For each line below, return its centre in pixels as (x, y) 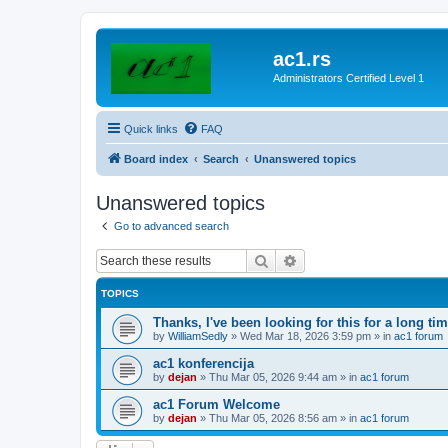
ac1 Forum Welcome (216, 404)
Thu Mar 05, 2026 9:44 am (273, 377)
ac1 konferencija (203, 363)
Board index (156, 158)
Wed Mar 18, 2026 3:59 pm (305, 336)
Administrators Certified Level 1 (348, 78)
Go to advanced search (171, 225)
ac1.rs (302, 59)
